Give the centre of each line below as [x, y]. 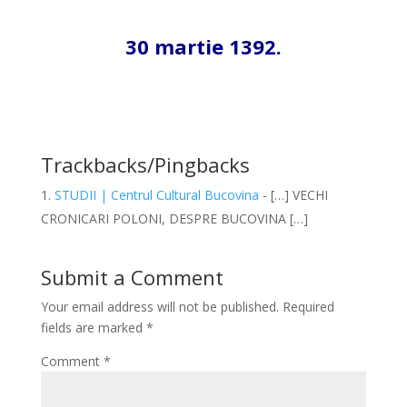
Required [308, 307]
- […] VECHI [293, 195]
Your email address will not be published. [159, 307]
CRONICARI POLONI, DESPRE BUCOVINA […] [174, 218]
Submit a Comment [132, 277]
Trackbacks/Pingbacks [145, 164]
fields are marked [93, 328]
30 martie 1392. [203, 46]
